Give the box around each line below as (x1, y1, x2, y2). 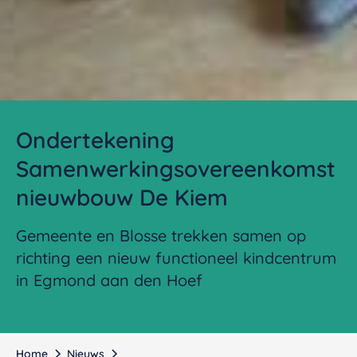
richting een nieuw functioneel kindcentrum (16, 247, 336, 268)
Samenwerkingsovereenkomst (16, 154, 335, 182)
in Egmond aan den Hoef (16, 269, 202, 290)
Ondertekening (16, 125, 175, 154)
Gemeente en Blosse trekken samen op (16, 225, 306, 245)
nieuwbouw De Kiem (16, 182, 228, 211)
